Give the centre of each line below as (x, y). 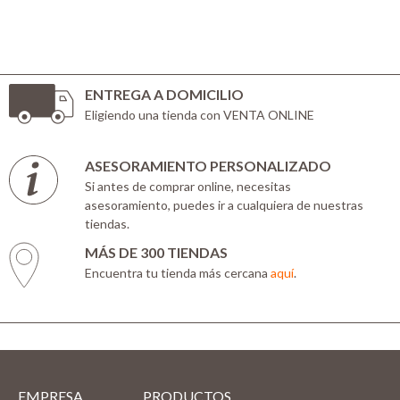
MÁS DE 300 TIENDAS (156, 252)
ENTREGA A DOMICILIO (164, 94)
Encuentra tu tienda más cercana (178, 272)
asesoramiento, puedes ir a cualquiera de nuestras (224, 204)
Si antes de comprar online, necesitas (188, 186)
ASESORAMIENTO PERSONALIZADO (208, 165)
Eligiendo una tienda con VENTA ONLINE (200, 114)
